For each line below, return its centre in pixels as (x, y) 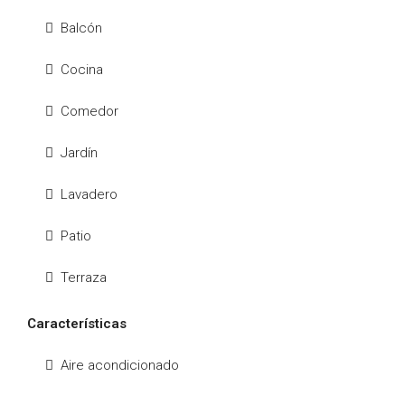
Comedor (89, 111)
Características (77, 324)
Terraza (84, 278)
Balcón (81, 28)
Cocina (82, 70)
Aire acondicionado (120, 365)
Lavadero (89, 194)
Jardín (79, 153)
